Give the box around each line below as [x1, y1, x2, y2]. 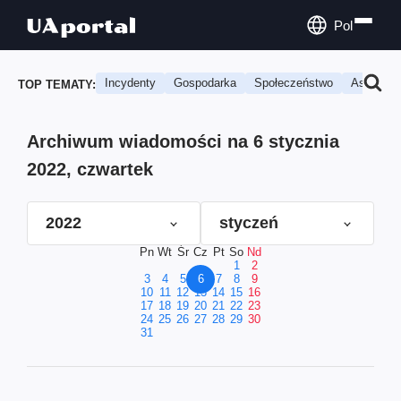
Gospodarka [174, 76, 236, 90]
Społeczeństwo [254, 76, 333, 90]
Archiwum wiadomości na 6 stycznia [27, 132, 339, 151]
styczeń [219, 214, 278, 232]
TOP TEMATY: [18, 77, 96, 91]
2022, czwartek [27, 159, 153, 179]
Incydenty [105, 76, 156, 90]
